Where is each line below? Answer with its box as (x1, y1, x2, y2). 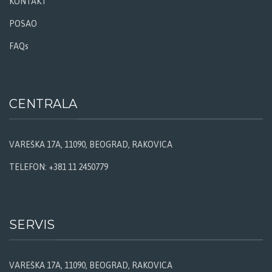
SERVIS (9, 217, 55, 232)
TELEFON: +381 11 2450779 (9, 161, 108, 172)
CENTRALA (9, 96, 77, 111)
